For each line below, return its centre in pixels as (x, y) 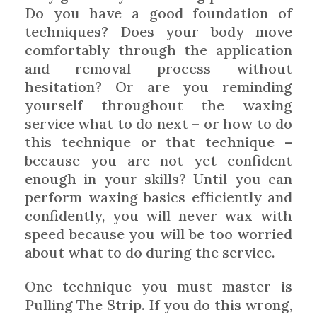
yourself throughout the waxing (158, 105)
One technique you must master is (158, 286)
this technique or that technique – (158, 142)
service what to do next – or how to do (158, 123)
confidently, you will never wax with (158, 215)
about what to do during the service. (150, 252)
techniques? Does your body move (158, 31)
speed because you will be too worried (158, 234)
